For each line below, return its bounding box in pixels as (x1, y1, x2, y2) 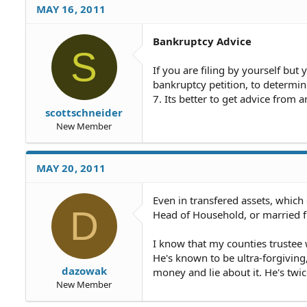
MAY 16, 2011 (36, 2, 106, 16)
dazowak (61, 264, 107, 278)
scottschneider (45, 105, 123, 119)
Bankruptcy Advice (153, 34, 251, 48)
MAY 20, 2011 (36, 160, 106, 175)
